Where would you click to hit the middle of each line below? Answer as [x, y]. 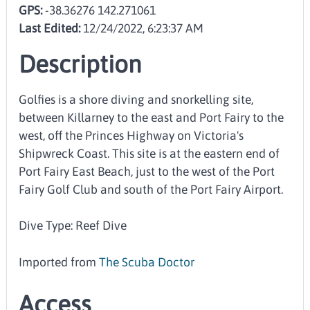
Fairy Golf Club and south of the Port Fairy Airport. [151, 189]
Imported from [59, 262]
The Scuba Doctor [147, 262]
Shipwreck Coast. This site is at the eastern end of [149, 153]
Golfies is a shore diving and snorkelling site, [136, 99]
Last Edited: [50, 28]
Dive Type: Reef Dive [73, 226]
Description [81, 64]
